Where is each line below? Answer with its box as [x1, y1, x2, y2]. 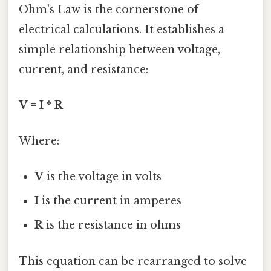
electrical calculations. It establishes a [19, 22, 224, 36]
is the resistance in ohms [43, 218, 181, 232]
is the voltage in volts [44, 170, 162, 184]
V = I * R [19, 98, 63, 112]
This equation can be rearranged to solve [19, 254, 247, 268]
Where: [19, 134, 59, 148]
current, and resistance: [19, 62, 148, 76]
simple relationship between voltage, [19, 42, 220, 56]
